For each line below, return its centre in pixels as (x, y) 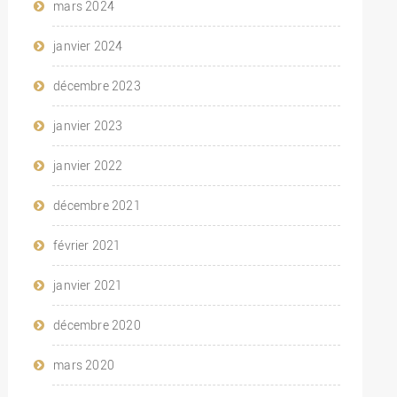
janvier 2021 (88, 285)
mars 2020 (84, 365)
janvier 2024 (88, 46)
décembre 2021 (97, 205)
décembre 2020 (97, 325)
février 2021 (87, 245)
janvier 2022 (88, 165)
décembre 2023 (97, 86)
